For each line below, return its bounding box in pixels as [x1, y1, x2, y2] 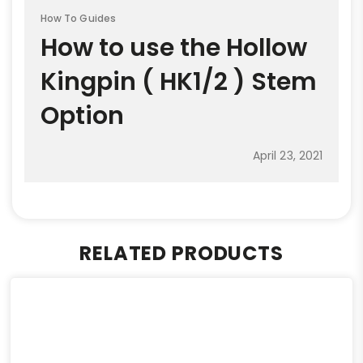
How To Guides [41, 11, 116, 26]
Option [41, 99, 124, 134]
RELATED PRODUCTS [79, 240, 284, 267]
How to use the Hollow [41, 31, 307, 66]
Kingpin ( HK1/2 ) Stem [41, 65, 317, 100]
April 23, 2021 [253, 147, 322, 164]
